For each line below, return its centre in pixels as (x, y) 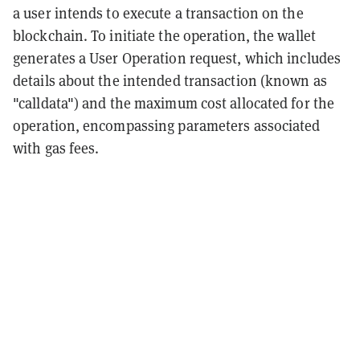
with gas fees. (56, 148)
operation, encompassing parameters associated (167, 125)
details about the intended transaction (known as (170, 80)
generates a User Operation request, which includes (177, 58)
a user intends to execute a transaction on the (158, 13)
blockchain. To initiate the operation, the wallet (164, 35)
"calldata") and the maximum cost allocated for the (174, 103)
